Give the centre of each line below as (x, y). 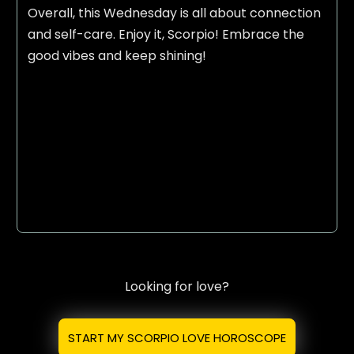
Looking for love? (177, 286)
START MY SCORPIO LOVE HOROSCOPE (177, 337)
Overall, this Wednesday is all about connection (174, 13)
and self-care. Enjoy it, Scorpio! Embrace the (166, 35)
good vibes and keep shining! (117, 56)
